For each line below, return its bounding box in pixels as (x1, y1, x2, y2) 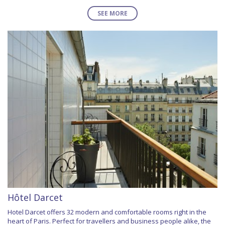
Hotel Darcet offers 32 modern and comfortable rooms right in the (8, 207, 206, 217)
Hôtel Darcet (8, 191, 63, 204)
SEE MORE (97, 9, 128, 18)
